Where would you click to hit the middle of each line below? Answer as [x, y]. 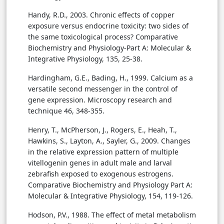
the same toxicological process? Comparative [103, 36]
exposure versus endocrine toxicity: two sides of [108, 25]
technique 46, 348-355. [66, 110]
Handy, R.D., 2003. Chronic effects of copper [101, 14]
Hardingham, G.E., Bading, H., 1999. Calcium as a [110, 77]
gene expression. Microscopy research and [100, 99]
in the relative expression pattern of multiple [103, 151]
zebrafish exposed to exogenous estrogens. [101, 173]
